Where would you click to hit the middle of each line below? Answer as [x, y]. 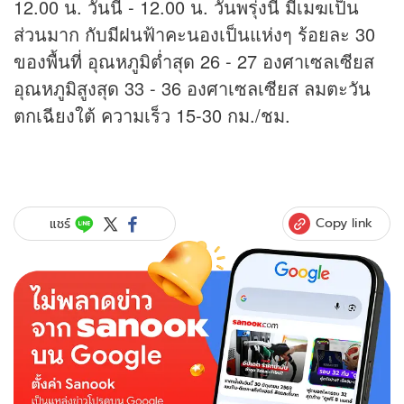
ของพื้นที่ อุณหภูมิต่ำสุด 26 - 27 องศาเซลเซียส [194, 61]
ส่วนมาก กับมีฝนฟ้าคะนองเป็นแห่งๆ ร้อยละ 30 [194, 34]
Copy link [344, 223]
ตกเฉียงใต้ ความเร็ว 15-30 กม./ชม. [152, 115]
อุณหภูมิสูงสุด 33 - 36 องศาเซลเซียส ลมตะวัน [192, 88]
